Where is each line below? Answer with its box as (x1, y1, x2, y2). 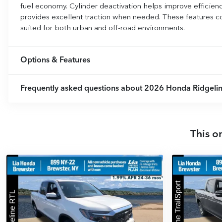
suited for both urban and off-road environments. (20, 25, 185, 33)
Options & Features (20, 56, 90, 65)
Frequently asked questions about (20, 85, 144, 93)
